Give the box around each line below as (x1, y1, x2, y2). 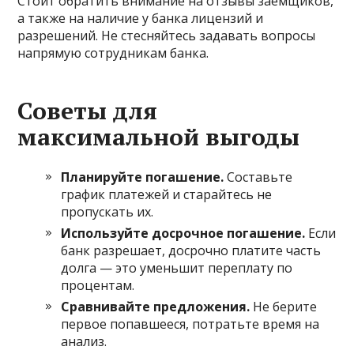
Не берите (250, 297, 318, 315)
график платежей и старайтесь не (61, 185, 273, 203)
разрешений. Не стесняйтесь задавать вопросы (17, 26, 316, 44)
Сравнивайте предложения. (61, 297, 250, 315)
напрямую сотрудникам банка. (17, 43, 209, 62)
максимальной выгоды (17, 120, 300, 153)
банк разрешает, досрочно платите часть (61, 241, 322, 259)
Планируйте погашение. (61, 168, 224, 186)
